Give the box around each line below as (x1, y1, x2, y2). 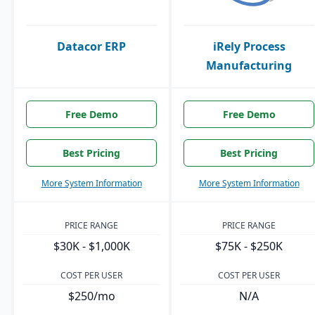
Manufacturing (206, 58, 292, 74)
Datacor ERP (57, 39, 126, 55)
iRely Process (212, 39, 285, 55)
